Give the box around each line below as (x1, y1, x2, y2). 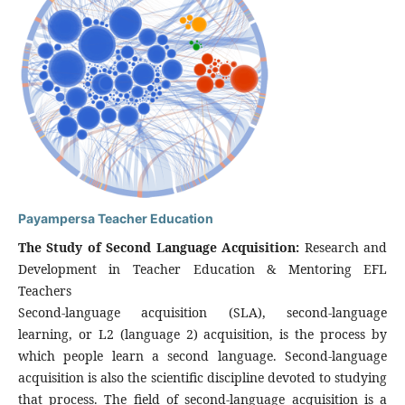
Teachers (17, 281, 71, 299)
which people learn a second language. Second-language (17, 346, 388, 364)
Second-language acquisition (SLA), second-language (17, 303, 388, 321)
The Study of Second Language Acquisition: (17, 238, 305, 256)
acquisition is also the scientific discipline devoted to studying (17, 368, 388, 386)
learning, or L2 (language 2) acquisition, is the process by (17, 325, 388, 343)
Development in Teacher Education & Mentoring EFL (17, 259, 388, 278)
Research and (304, 238, 388, 256)
